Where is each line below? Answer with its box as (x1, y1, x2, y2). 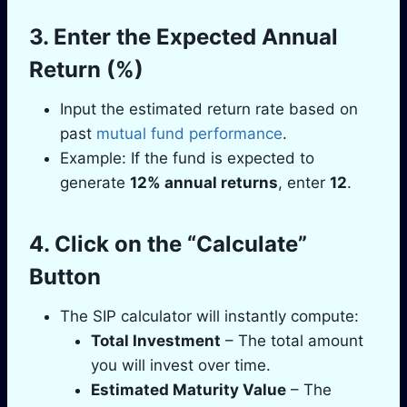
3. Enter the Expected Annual (29, 23, 338, 50)
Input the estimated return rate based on (60, 99, 358, 118)
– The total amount (221, 331, 363, 350)
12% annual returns (130, 173, 278, 192)
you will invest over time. (91, 355, 271, 374)
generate (60, 173, 130, 192)
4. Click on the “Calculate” (29, 230, 307, 257)
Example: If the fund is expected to (60, 148, 314, 167)
